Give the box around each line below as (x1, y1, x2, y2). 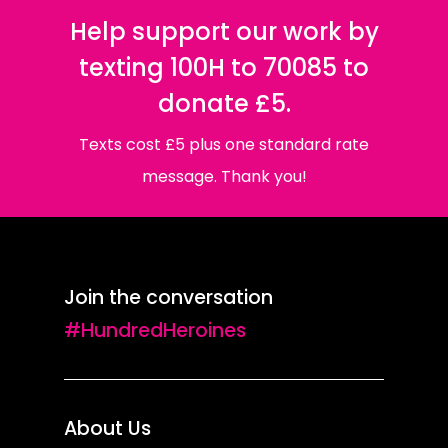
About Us (64, 415, 152, 443)
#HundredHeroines (64, 317, 247, 345)
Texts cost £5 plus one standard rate (79, 133, 369, 157)
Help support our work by (69, 15, 379, 49)
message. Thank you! (141, 165, 307, 189)
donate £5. (157, 87, 291, 121)
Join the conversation (64, 284, 274, 312)
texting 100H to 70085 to (79, 51, 369, 85)
